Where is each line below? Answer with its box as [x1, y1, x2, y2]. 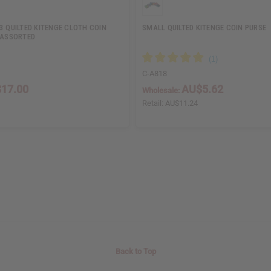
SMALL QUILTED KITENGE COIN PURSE [142, 23, 266, 33]
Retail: [142, 99, 165, 108]
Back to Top [115, 247, 156, 256]
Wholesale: [142, 86, 181, 96]
